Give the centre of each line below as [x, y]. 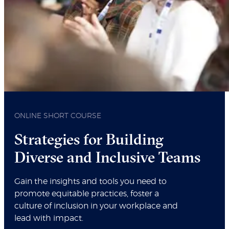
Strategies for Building [89, 140]
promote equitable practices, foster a [87, 194]
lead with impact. [49, 219]
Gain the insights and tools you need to [90, 182]
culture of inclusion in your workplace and [96, 206]
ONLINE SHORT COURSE [58, 116]
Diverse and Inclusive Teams [107, 157]
